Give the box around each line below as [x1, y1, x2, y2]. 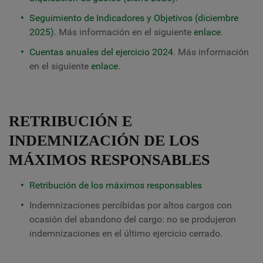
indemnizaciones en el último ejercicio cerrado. [29, 228, 222, 239]
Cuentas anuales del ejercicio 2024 [29, 46, 173, 58]
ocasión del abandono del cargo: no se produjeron [29, 214, 236, 225]
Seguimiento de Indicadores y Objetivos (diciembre [29, 12, 238, 23]
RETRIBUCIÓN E [9, 113, 132, 130]
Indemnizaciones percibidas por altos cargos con [29, 200, 232, 211]
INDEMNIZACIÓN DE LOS [9, 132, 199, 149]
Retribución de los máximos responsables [29, 180, 202, 191]
